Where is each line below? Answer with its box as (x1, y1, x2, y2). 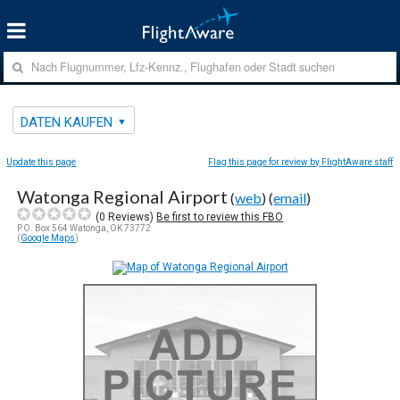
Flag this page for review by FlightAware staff (208, 156, 394, 167)
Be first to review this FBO (156, 210, 284, 223)
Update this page (6, 156, 77, 167)
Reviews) (105, 210, 157, 223)
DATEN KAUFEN (21, 113, 113, 130)
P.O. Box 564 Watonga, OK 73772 (17, 222, 152, 233)
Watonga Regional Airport (17, 185, 229, 207)
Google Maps (21, 232, 76, 243)
